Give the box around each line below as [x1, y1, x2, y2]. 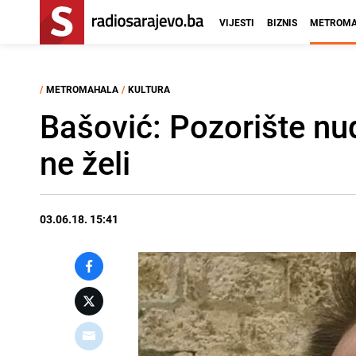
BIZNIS [267, 16, 297, 29]
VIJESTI [219, 16, 254, 29]
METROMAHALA [46, 83, 118, 95]
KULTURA [128, 83, 170, 95]
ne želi [40, 141, 130, 184]
